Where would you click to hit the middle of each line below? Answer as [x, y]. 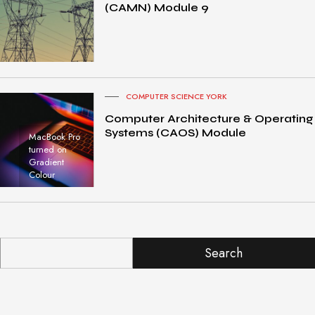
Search [224, 253]
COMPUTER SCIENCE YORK [177, 97]
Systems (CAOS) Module [176, 132]
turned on [47, 149]
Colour [41, 174]
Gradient [46, 162]
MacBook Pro [54, 136]
